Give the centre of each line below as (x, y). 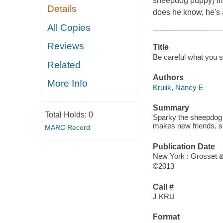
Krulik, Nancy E (178, 87)
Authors (168, 78)
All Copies (69, 27)
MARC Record (67, 127)
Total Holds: (66, 114)
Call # (163, 187)
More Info (68, 84)
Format (166, 217)
